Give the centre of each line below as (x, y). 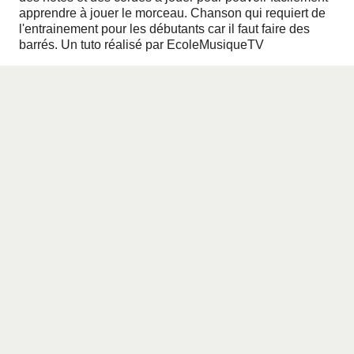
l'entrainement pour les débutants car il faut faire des (164, 29)
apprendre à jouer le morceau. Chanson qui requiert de (172, 13)
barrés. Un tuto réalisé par (93, 45)
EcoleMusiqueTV (215, 45)
